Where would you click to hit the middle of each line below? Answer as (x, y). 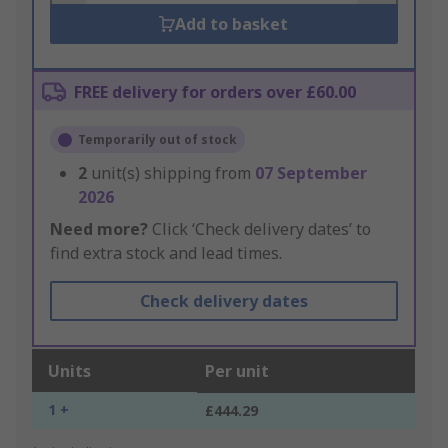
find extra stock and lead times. (166, 253)
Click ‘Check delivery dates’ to (259, 229)
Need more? (99, 229)
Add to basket (232, 24)
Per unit (237, 371)
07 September (311, 173)
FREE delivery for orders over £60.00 (215, 92)
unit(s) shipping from (173, 173)
